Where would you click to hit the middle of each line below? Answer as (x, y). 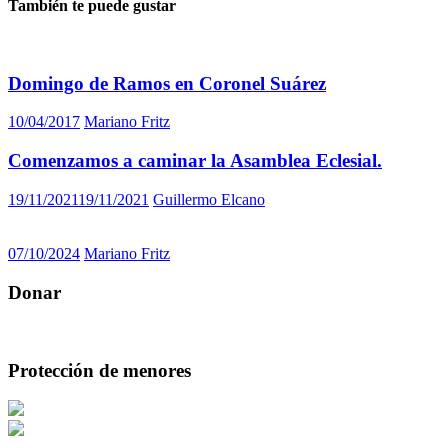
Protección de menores (99, 370)
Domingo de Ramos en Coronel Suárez (167, 83)
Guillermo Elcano (209, 199)
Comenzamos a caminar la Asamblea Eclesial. (195, 160)
